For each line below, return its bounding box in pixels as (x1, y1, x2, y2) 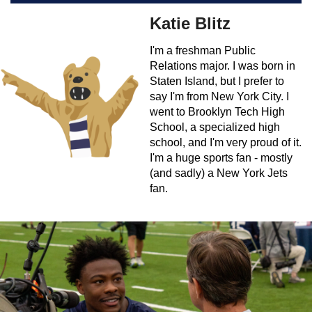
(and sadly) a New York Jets (150, 167, 288, 180)
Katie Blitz (150, 14, 231, 33)
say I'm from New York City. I (150, 91, 289, 103)
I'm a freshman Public (150, 45, 256, 57)
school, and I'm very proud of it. (150, 136, 302, 149)
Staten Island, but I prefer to (150, 75, 284, 88)
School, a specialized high (150, 121, 280, 134)
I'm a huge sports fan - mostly (150, 152, 292, 164)
